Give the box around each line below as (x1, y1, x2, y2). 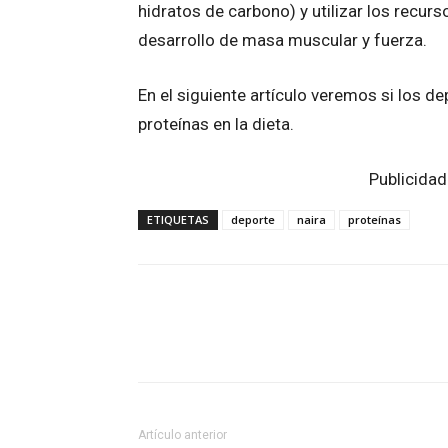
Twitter (317, 333, 356, 349)
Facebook (185, 333, 237, 349)
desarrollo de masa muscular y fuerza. (138, 30, 427, 51)
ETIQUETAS (147, 212, 209, 228)
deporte (231, 212, 275, 228)
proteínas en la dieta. (138, 114, 294, 135)
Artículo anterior (138, 428, 227, 443)
